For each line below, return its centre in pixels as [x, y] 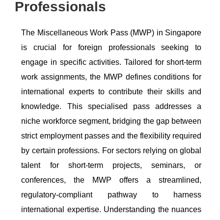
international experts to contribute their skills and [111, 92]
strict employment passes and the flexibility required [111, 136]
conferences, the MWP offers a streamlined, [111, 180]
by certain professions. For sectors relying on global [111, 151]
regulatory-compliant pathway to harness [111, 195]
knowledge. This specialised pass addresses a [111, 107]
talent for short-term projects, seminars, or [111, 165]
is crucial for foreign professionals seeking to [111, 48]
